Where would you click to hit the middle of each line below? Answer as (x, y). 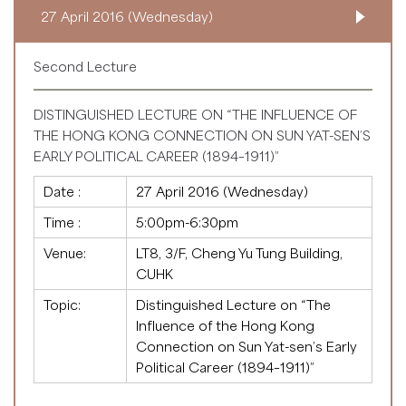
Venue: (65, 252)
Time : (62, 222)
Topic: (62, 304)
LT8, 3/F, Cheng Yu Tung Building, (239, 252)
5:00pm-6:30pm (187, 222)
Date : (62, 191)
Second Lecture (85, 66)
